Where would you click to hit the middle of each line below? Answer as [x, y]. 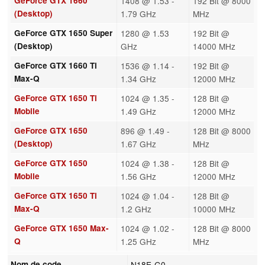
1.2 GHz [136, 209]
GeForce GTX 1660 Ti [55, 65]
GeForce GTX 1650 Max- [61, 228]
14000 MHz [214, 46]
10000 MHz [214, 209]
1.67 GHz [138, 143]
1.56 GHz [138, 176]
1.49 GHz [138, 111]
